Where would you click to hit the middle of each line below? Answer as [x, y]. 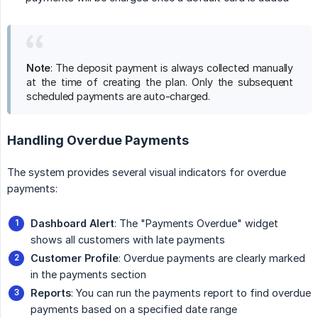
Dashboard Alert [72, 224]
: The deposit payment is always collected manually [172, 68]
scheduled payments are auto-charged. [118, 97]
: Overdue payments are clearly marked [212, 258]
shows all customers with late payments [128, 240]
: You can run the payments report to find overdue [191, 293]
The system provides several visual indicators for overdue [147, 172]
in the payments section [88, 275]
